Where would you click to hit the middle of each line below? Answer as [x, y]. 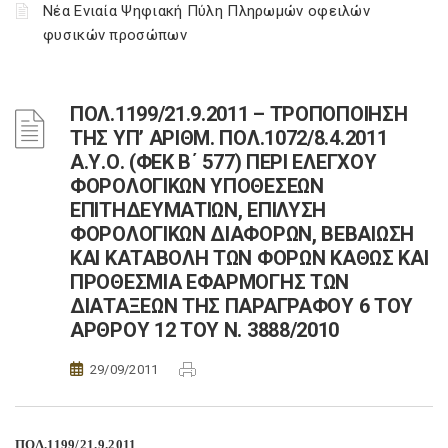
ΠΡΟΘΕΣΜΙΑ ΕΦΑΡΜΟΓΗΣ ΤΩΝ [210, 282]
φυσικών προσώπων [115, 35]
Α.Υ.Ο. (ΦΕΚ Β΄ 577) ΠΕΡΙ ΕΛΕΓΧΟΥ [223, 162]
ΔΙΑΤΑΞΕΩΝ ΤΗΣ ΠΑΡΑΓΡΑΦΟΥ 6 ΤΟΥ [241, 306]
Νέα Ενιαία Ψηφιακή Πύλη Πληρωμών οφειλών [206, 11]
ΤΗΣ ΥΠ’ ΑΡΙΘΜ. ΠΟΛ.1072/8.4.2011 [229, 138]
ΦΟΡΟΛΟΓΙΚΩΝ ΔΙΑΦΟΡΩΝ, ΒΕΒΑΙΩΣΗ [242, 234]
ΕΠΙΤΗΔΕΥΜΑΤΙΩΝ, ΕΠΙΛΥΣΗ [198, 210]
